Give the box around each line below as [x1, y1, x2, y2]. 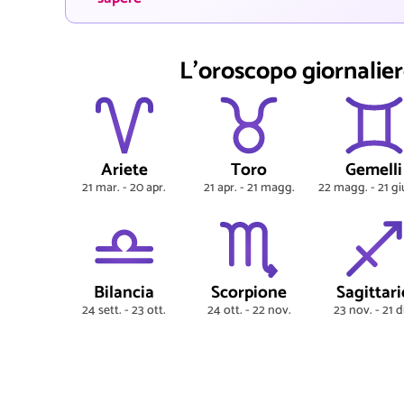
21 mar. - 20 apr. [82, 177, 167, 197]
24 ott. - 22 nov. [207, 300, 291, 321]
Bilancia [94, 279, 155, 308]
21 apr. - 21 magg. [203, 177, 295, 197]
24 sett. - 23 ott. [82, 300, 167, 321]
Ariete [100, 155, 148, 184]
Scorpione [211, 279, 288, 308]
